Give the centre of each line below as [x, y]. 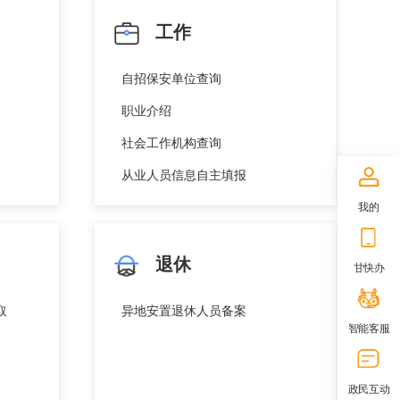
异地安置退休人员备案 [184, 309]
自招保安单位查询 [171, 77]
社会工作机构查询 [171, 142]
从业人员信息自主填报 [184, 174]
